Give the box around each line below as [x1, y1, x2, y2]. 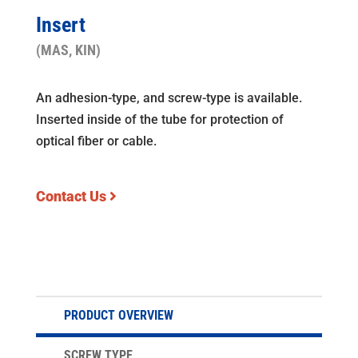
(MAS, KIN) [35, 42, 101, 58]
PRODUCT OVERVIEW [63, 308, 173, 323]
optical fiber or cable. [35, 133, 157, 149]
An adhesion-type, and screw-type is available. [35, 90, 302, 105]
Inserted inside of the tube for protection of [35, 112, 284, 127]
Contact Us [35, 189, 109, 205]
